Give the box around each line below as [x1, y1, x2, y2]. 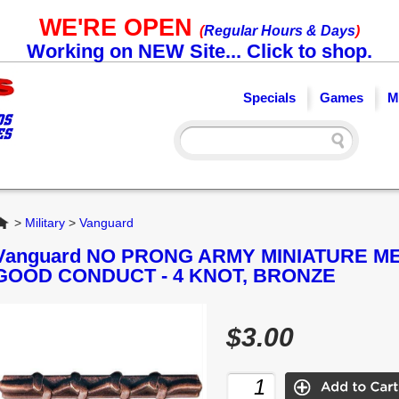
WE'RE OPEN [39, 14, 199, 41]
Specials [243, 90, 296, 105]
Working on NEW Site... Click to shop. [27, 40, 372, 62]
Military [25, 216, 65, 230]
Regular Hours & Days [204, 23, 355, 38]
